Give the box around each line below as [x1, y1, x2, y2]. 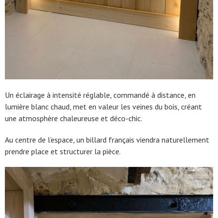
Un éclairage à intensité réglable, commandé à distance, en [5, 90, 196, 100]
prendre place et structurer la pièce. [5, 146, 121, 157]
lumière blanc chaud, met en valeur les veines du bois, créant [5, 102, 202, 112]
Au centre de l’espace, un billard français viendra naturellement [5, 135, 209, 145]
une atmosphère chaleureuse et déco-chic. [5, 113, 142, 124]
